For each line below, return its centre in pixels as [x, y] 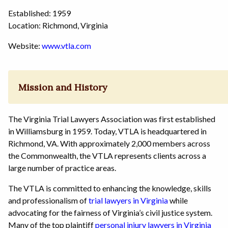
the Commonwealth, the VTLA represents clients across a [107, 155]
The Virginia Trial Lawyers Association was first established [112, 119]
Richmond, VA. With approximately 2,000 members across [109, 143]
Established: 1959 [39, 13]
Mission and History [63, 87]
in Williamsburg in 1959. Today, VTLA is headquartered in [107, 131]
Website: [25, 46]
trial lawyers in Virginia [128, 200]
